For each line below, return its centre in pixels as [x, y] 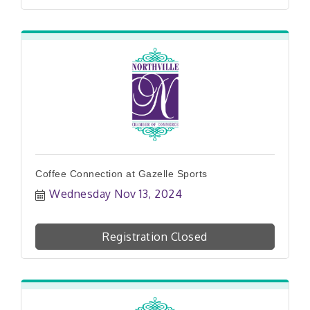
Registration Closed [155, 237]
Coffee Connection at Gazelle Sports [121, 174]
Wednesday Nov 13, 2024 [116, 194]
